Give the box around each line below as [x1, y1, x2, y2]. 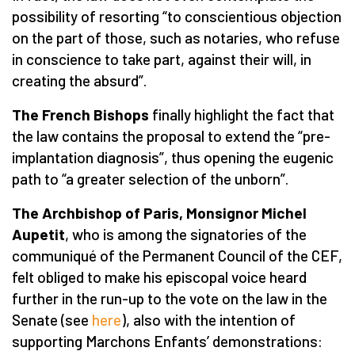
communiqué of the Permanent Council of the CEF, [12, 246, 342, 265]
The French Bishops [12, 105, 152, 124]
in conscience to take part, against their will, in [12, 49, 311, 68]
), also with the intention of [121, 310, 296, 329]
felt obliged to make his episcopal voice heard [12, 267, 307, 286]
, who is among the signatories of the [65, 224, 307, 243]
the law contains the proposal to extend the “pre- [12, 126, 330, 145]
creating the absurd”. [12, 71, 147, 90]
